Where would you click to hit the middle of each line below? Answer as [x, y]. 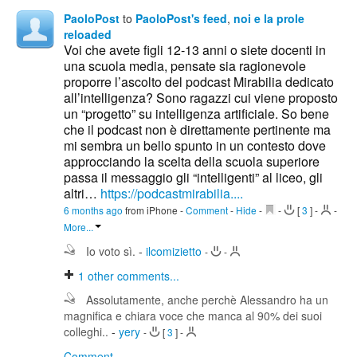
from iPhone [153, 210]
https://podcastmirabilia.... [172, 194]
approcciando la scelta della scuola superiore [192, 162]
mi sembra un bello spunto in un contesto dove [195, 146]
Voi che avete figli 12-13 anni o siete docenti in [195, 50]
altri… [82, 194]
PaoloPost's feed [181, 19]
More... [78, 227]
